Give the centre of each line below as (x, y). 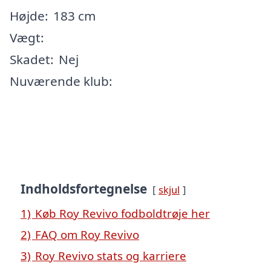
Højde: (29, 15)
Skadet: (32, 59)
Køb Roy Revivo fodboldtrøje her (122, 213)
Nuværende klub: (61, 81)
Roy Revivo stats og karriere (111, 255)
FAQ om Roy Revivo (87, 234)
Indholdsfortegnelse (84, 188)
